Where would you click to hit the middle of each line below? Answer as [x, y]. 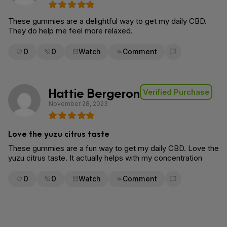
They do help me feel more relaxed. [70, 31]
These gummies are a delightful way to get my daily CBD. [107, 21]
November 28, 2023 [78, 104]
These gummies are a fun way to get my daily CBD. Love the [113, 148]
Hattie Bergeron [94, 92]
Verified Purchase [176, 92]
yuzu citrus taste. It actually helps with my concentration [105, 158]
